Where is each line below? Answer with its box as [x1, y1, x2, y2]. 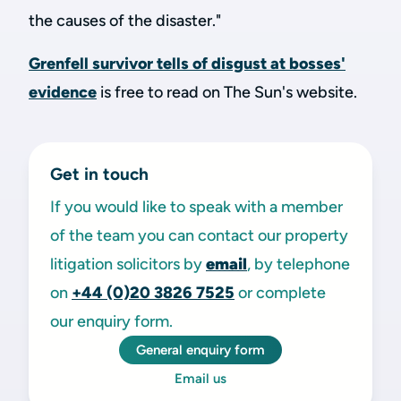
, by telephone [247, 254, 350, 274]
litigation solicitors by [50, 254, 206, 274]
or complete [238, 283, 326, 303]
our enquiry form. [50, 311, 173, 331]
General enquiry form [136, 342, 265, 358]
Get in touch [50, 164, 149, 184]
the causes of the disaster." [29, 11, 221, 30]
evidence [29, 82, 97, 102]
